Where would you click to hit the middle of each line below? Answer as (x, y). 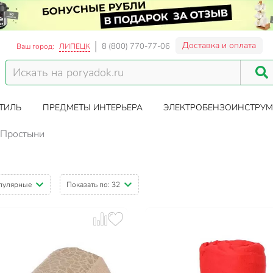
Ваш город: (36, 46)
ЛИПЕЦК (75, 46)
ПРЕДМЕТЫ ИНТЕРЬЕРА (92, 108)
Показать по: (89, 185)
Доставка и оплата (219, 45)
